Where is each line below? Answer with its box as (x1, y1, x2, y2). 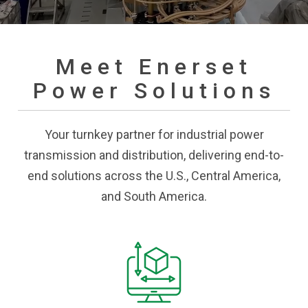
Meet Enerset (56, 54, 252, 80)
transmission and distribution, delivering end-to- (24, 148, 284, 163)
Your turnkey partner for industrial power (44, 127, 264, 142)
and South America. (101, 189, 207, 204)
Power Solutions (32, 78, 276, 104)
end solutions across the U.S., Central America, (27, 168, 280, 184)
